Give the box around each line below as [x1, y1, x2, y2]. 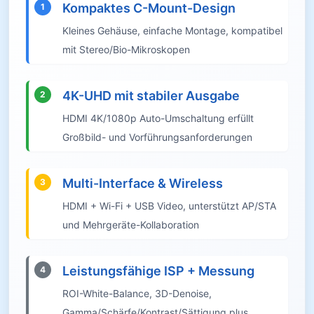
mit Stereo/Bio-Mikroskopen [62, 43, 190, 55]
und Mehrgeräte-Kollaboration [62, 218, 199, 231]
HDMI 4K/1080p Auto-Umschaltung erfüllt [62, 111, 254, 124]
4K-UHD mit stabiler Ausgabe [62, 88, 240, 103]
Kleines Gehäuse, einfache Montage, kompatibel [62, 24, 282, 36]
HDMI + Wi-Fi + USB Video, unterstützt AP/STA [62, 199, 276, 212]
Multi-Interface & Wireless [62, 175, 223, 191]
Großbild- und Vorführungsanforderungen [62, 130, 252, 143]
